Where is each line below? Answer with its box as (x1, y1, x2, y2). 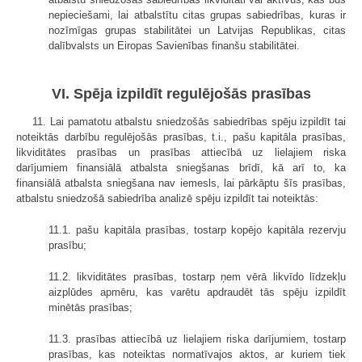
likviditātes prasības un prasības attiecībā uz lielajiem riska (16, 146, 346, 159)
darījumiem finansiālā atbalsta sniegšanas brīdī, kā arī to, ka (16, 162, 346, 175)
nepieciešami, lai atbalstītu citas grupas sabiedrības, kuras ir (48, 8, 346, 21)
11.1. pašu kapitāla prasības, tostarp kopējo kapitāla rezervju (48, 224, 346, 237)
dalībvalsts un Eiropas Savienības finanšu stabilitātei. (48, 39, 300, 52)
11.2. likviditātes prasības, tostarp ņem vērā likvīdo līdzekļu (48, 271, 346, 284)
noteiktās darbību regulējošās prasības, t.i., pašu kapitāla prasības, (16, 131, 346, 144)
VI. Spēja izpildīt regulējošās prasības (51, 86, 311, 103)
